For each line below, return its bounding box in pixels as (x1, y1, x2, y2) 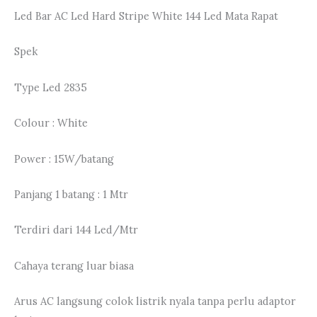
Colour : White (14, 116, 88, 130)
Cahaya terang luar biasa (14, 258, 134, 272)
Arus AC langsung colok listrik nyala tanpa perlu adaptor (14, 294, 296, 308)
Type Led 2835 (14, 80, 87, 94)
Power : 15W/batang (14, 151, 114, 166)
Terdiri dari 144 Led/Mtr (14, 223, 138, 237)
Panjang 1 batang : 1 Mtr (14, 187, 128, 201)
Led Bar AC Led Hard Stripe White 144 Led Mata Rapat (14, 9, 278, 23)
